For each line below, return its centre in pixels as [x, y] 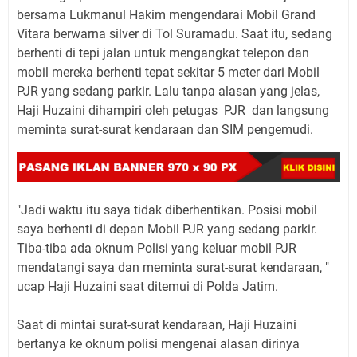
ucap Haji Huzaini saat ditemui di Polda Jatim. [147, 286]
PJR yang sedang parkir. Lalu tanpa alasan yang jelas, [168, 91]
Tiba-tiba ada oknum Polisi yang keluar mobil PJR [157, 248]
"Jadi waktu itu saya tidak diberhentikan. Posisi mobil [167, 210]
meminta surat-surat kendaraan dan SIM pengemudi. [165, 129]
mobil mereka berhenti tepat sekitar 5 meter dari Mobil [168, 72]
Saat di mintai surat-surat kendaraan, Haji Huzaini [157, 324]
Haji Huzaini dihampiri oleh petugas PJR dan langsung [173, 110]
